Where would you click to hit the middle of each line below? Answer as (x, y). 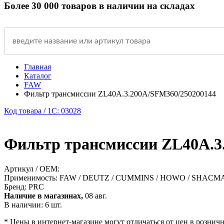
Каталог (38, 75)
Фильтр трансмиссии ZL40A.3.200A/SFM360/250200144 (120, 93)
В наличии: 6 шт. (33, 204)
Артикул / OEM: (32, 168)
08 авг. (95, 195)
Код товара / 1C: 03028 (42, 110)
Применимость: (32, 177)
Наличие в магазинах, (43, 195)
